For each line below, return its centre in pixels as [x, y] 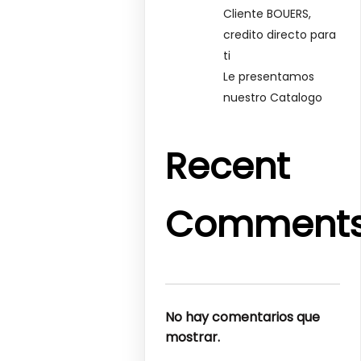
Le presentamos [269, 76]
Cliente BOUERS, [268, 13]
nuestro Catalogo [273, 97]
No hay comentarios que [243, 317]
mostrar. [193, 338]
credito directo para [280, 34]
